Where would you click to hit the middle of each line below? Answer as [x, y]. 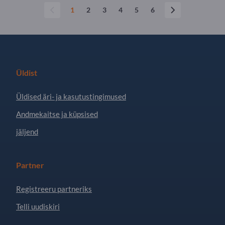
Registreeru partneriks [54, 189]
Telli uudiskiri [38, 206]
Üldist [27, 72]
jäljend [27, 131]
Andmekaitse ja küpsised [57, 114]
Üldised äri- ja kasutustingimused [71, 96]
